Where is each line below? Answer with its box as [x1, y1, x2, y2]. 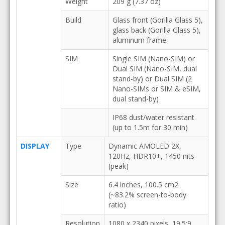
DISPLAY [20, 141, 49, 151]
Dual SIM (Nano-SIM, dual [112, 64, 197, 73]
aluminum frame [112, 35, 166, 45]
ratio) [108, 200, 126, 209]
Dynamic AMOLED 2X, [108, 141, 181, 151]
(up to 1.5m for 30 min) [112, 123, 188, 132]
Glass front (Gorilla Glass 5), [112, 15, 203, 25]
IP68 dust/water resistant [112, 113, 194, 122]
